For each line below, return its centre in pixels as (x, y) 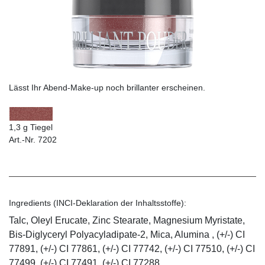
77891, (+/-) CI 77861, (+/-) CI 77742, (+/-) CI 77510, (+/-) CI (132, 248)
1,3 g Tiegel (31, 127)
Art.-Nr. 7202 (33, 139)
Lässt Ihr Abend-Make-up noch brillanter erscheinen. (107, 87)
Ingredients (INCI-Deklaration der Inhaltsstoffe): (98, 203)
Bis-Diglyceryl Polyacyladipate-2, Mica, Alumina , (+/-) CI (127, 234)
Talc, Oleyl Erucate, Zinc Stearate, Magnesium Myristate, (127, 220)
